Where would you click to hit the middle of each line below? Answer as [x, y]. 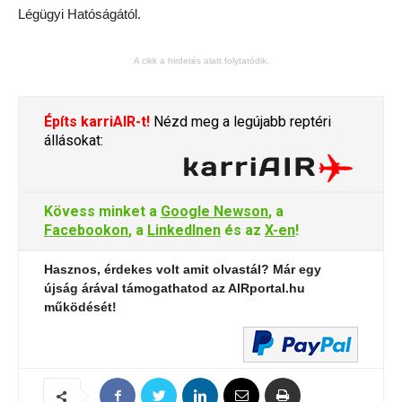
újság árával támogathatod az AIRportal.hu [175, 288]
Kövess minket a [102, 211]
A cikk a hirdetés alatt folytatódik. [201, 61]
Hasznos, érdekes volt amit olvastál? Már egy [183, 269]
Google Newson [214, 211]
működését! [80, 307]
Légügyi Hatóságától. [79, 14]
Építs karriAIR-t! [97, 122]
